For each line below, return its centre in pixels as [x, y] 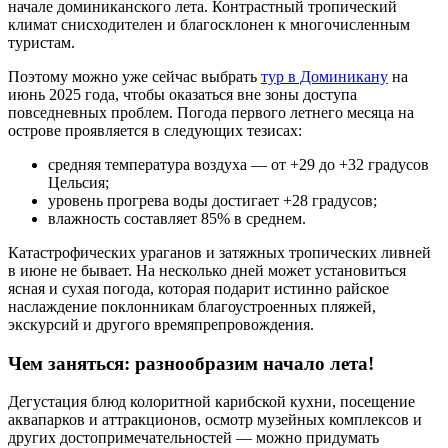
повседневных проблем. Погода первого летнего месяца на [211, 112]
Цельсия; [78, 182]
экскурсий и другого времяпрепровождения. [161, 324]
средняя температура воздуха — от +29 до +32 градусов [238, 164]
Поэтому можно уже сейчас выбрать [134, 76]
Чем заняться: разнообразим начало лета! [191, 363]
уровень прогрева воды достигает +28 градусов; [212, 200]
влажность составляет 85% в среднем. [177, 218]
